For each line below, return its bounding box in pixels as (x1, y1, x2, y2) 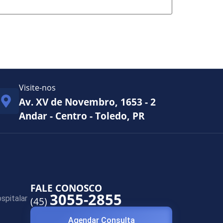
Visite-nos (19, 82, 56, 93)
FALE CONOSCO (30, 181, 102, 195)
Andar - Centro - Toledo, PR (19, 109, 145, 122)
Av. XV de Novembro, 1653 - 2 (19, 95, 156, 109)
